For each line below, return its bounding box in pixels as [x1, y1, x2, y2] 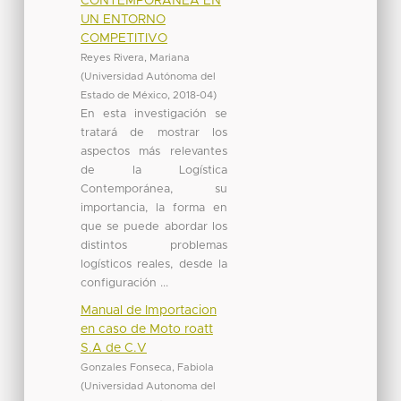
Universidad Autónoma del [83, 71, 216, 81]
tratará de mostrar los [80, 126, 227, 139]
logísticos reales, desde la [80, 258, 227, 270]
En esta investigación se [80, 107, 227, 120]
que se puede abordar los [80, 220, 227, 233]
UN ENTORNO [80, 13, 166, 26]
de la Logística [80, 164, 227, 176]
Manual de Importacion [80, 303, 217, 317]
